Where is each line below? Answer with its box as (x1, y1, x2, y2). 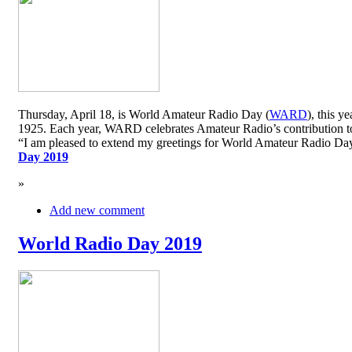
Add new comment (49, 203, 145, 218)
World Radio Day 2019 (18, 233, 202, 255)
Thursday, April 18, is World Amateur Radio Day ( (18, 108, 269, 122)
